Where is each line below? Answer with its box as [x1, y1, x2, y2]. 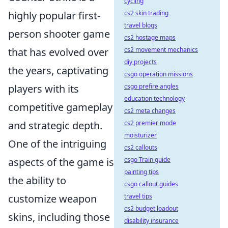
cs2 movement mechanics [124, 45, 198, 54]
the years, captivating [8, 64, 108, 77]
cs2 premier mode [124, 119, 176, 127]
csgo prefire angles [124, 82, 179, 91]
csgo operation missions [124, 70, 193, 78]
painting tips [124, 167, 159, 176]
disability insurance [124, 216, 179, 225]
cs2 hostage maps [124, 33, 176, 42]
